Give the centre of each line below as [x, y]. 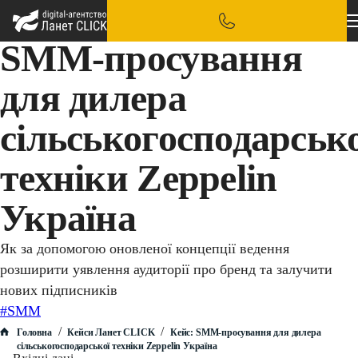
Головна [34, 332]
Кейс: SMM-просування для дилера [245, 332]
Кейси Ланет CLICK [111, 332]
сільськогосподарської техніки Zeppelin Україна [117, 346]
